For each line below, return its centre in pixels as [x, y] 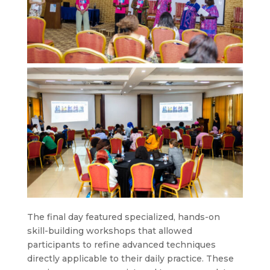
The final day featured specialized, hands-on [123, 217]
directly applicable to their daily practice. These [130, 258]
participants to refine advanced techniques [121, 244]
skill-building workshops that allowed [109, 231]
